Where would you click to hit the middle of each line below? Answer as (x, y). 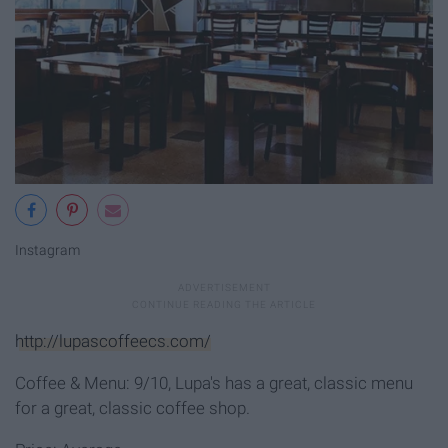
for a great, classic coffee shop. (132, 407)
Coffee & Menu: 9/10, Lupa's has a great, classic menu (214, 382)
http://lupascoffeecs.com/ (113, 340)
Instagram (47, 251)
